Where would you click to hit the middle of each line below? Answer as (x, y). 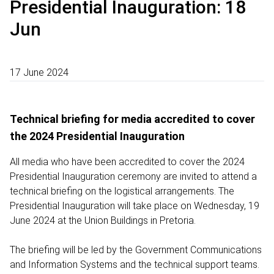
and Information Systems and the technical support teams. (136, 264)
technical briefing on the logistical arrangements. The (122, 191)
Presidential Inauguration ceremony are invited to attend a (133, 176)
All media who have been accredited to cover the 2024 (127, 161)
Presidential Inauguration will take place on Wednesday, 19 (135, 206)
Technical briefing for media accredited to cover (132, 119)
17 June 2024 (39, 72)
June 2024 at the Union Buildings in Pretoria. (103, 220)
